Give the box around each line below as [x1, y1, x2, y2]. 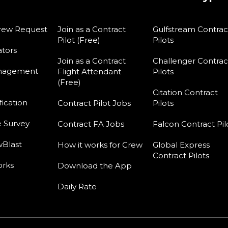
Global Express [152, 139, 210, 150]
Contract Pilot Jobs [57, 98, 131, 108]
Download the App [57, 160, 132, 170]
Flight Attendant [57, 66, 121, 76]
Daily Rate [57, 181, 97, 191]
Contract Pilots [152, 150, 209, 160]
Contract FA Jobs [57, 119, 124, 129]
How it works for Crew [57, 139, 142, 150]
